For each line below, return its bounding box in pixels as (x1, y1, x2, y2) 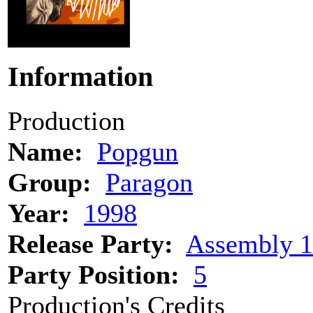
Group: (8, 168, 92, 198)
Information (8, 61, 153, 92)
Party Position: (8, 260, 180, 290)
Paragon (105, 168, 193, 198)
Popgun (97, 137, 178, 167)
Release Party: (8, 229, 173, 259)
